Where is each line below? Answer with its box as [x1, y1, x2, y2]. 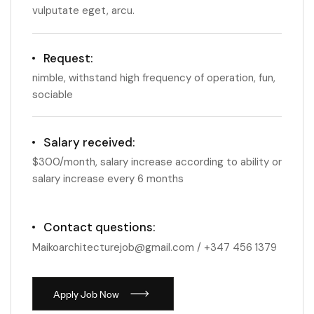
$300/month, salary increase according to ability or [32, 155, 282, 169]
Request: [43, 50, 93, 66]
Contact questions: [43, 219, 155, 235]
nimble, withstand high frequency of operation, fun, [32, 71, 275, 85]
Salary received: [43, 135, 135, 150]
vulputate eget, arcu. [32, 4, 135, 18]
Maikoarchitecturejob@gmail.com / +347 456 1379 [32, 240, 277, 254]
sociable [32, 88, 73, 102]
